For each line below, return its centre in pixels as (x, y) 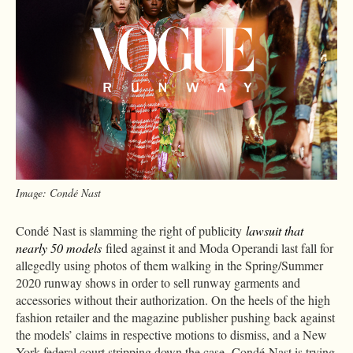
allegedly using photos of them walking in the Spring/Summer (169, 265)
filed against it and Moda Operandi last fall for (217, 247)
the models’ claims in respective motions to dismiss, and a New (171, 334)
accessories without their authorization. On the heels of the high (173, 299)
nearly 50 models (59, 247)
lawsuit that (275, 230)
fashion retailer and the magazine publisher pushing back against (175, 317)
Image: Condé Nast (58, 192)
